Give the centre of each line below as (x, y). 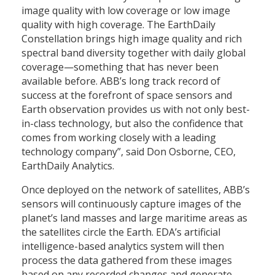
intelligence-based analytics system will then (123, 246)
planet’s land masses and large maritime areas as (134, 218)
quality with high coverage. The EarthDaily (118, 24)
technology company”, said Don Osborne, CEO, (129, 151)
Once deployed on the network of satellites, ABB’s (136, 189)
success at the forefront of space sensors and (127, 95)
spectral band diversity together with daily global (134, 52)
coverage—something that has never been (120, 67)
